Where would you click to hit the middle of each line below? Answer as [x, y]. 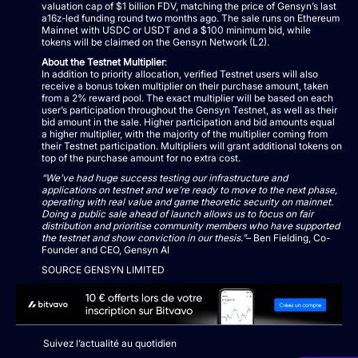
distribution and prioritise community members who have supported [191, 226]
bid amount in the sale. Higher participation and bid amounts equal [188, 122]
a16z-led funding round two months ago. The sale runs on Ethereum [191, 18]
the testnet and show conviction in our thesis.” [144, 238]
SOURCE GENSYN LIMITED [103, 270]
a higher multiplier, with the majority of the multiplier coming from [185, 134]
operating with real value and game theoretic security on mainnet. [187, 202]
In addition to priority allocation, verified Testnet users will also [180, 74]
